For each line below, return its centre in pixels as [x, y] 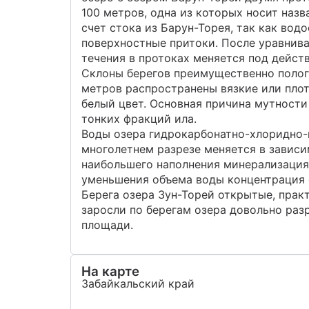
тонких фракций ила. [139, 119]
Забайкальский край [138, 283]
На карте [110, 271]
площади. [107, 225]
